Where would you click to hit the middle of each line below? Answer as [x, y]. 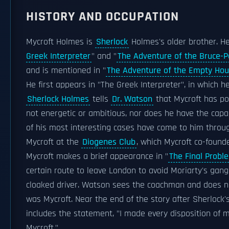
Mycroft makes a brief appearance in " [97, 156]
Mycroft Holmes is [61, 42]
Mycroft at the [54, 142]
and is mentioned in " [66, 71]
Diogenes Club [109, 142]
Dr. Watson [132, 99]
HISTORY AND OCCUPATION [102, 17]
